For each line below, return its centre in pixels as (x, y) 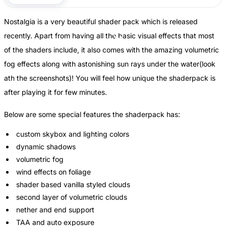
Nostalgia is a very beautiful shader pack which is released (101, 21)
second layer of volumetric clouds (71, 197)
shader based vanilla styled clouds (72, 184)
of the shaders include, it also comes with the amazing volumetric (111, 49)
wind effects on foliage (52, 172)
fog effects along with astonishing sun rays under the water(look (110, 64)
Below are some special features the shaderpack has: (92, 114)
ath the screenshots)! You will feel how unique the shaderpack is (110, 78)
